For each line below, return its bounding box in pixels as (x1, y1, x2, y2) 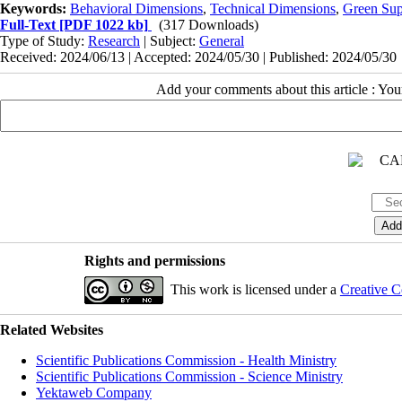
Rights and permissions (83, 253, 225, 269)
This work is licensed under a (170, 282, 340, 298)
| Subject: (140, 33, 199, 49)
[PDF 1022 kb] (56, 17, 148, 33)
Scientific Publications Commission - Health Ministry (36, 353, 336, 369)
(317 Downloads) (159, 17, 258, 33)
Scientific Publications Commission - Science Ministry (36, 369, 343, 385)
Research (88, 33, 140, 49)
